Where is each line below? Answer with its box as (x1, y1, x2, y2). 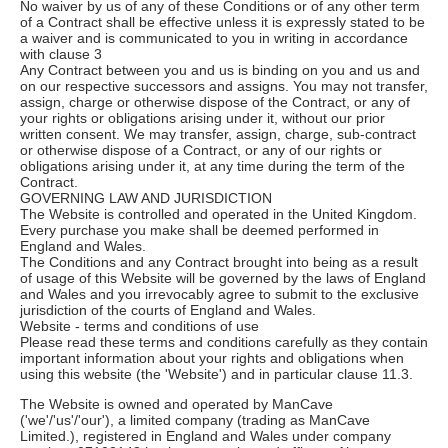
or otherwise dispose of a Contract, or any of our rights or (20, 141, 382, 158)
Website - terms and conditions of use (20, 317, 259, 334)
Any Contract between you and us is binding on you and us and (20, 61, 420, 78)
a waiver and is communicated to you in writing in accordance (20, 29, 408, 46)
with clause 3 (20, 45, 102, 62)
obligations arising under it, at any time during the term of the (20, 157, 405, 174)
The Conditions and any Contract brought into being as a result (20, 253, 418, 270)
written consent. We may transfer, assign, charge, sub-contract (20, 125, 416, 142)
